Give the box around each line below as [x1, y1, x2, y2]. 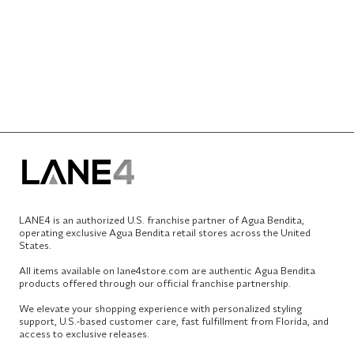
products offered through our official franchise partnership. [19, 277, 291, 290]
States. [19, 239, 51, 252]
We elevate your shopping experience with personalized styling [19, 302, 302, 315]
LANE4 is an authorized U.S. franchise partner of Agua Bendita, [19, 213, 304, 227]
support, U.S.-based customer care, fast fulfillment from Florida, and [19, 314, 329, 328]
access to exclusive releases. [19, 327, 149, 341]
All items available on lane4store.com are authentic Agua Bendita [19, 264, 315, 277]
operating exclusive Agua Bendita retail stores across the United [19, 226, 311, 239]
